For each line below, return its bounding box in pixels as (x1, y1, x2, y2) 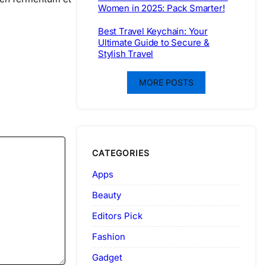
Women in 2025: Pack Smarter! (98, 2, 225, 14)
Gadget (92, 251, 122, 263)
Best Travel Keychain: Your (98, 26, 208, 37)
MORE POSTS (139, 77, 194, 88)
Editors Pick (92, 210, 142, 221)
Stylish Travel (98, 48, 154, 60)
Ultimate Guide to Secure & (98, 37, 210, 49)
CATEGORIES (92, 147, 150, 158)
